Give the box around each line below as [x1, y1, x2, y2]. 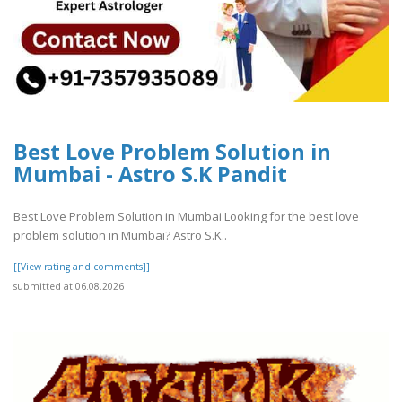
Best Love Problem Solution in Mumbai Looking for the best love [13, 207, 359, 224]
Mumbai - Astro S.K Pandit [13, 160, 287, 189]
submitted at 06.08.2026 [13, 279, 124, 293]
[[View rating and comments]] [13, 259, 150, 273]
